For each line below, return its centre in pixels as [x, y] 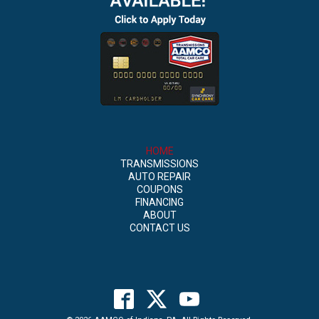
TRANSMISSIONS [159, 163]
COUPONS [159, 189]
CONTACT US [159, 228]
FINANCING [159, 202]
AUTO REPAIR [159, 176]
